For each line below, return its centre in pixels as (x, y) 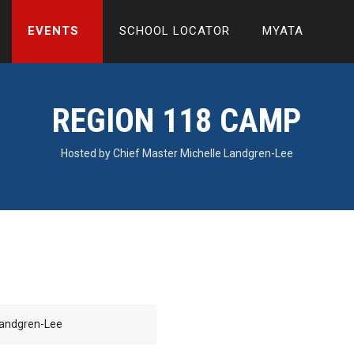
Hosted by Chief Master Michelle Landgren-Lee (177, 153)
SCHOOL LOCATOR (175, 31)
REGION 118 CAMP (177, 121)
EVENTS (54, 31)
